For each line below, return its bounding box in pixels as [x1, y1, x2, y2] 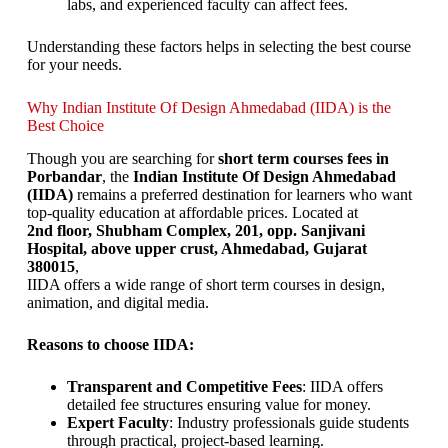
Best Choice [26, 117, 104, 135]
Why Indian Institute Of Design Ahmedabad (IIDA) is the [26, 99, 391, 117]
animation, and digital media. [26, 294, 209, 312]
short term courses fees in [217, 150, 389, 168]
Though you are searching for [26, 150, 218, 168]
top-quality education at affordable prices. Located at [26, 204, 358, 222]
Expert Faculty [66, 414, 169, 432]
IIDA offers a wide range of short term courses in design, [26, 276, 385, 294]
